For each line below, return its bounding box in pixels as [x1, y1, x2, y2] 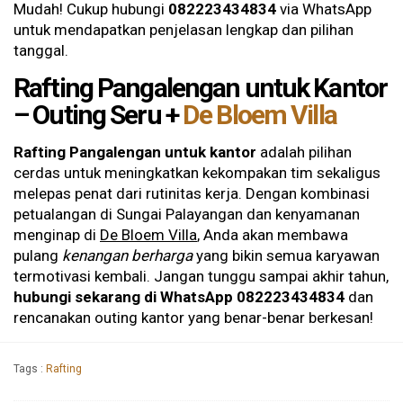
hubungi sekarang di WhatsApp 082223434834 [13, 288, 345, 307]
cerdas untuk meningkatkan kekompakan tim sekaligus [13, 164, 381, 183]
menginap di [13, 226, 100, 245]
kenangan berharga [62, 246, 193, 265]
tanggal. [13, 41, 68, 60]
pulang [13, 246, 62, 265]
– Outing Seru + [13, 99, 183, 131]
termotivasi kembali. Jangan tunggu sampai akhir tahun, [13, 267, 389, 286]
